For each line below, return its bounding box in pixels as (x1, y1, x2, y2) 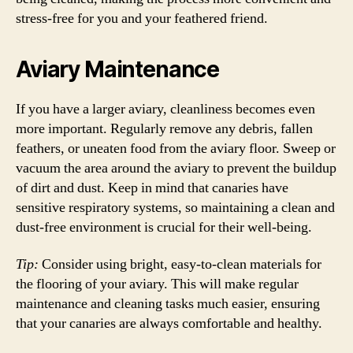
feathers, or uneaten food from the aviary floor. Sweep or (16, 139, 336, 158)
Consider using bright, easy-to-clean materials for (39, 255, 321, 273)
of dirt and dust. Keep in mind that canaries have (16, 178, 288, 197)
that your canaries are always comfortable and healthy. (16, 314, 322, 333)
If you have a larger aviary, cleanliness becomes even (16, 99, 315, 118)
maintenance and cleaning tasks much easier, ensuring (16, 295, 320, 313)
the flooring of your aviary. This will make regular (16, 275, 299, 293)
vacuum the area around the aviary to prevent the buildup (16, 158, 336, 177)
